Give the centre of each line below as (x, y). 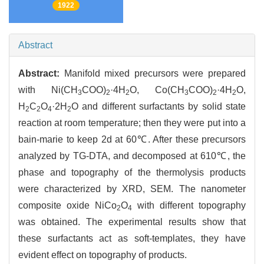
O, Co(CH (157, 90)
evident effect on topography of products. (103, 255)
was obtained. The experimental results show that (132, 222)
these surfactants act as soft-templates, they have (132, 239)
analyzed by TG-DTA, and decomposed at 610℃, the (132, 156)
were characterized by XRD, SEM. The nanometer (132, 189)
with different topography (189, 206)
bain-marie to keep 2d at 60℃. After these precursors (132, 140)
